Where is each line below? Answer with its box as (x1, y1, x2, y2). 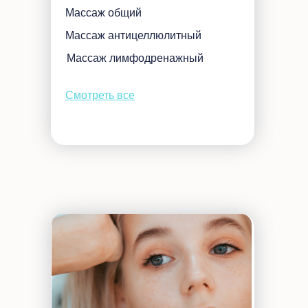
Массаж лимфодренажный (67, 52, 203, 64)
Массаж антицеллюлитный (65, 30, 201, 41)
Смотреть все (65, 89, 135, 101)
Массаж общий (65, 7, 142, 19)
